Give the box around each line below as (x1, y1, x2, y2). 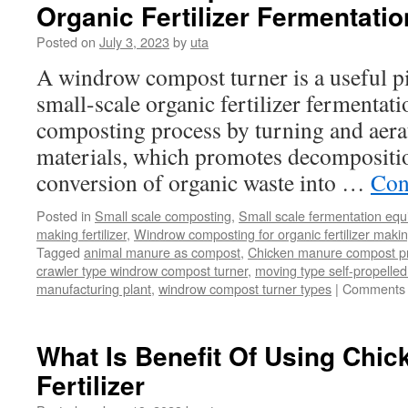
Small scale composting (95, 206, 231, 225)
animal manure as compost (84, 242, 240, 261)
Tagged (36, 242, 80, 261)
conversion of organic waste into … (36, 167, 371, 198)
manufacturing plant (36, 279, 151, 298)
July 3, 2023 (99, 32, 169, 51)
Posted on (36, 32, 96, 51)
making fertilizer (36, 224, 127, 243)
